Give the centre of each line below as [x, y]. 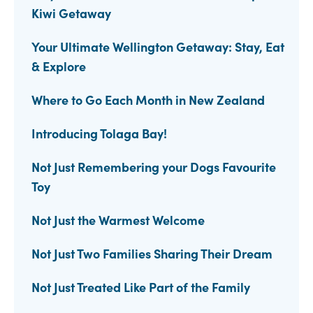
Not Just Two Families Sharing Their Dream [152, 254]
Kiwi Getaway [71, 13]
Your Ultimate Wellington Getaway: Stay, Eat [158, 47]
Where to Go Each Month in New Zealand [148, 100]
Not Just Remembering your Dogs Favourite [154, 167]
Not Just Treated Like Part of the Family [141, 287]
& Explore [59, 66]
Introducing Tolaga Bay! [99, 133]
